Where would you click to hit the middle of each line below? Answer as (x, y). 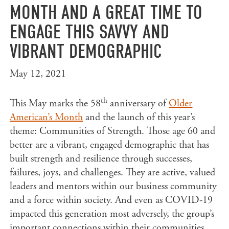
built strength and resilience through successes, (101, 159)
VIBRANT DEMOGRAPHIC (86, 52)
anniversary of (138, 104)
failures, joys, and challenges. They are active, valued (113, 173)
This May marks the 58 (55, 104)
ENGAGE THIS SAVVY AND (90, 32)
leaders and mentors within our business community (113, 186)
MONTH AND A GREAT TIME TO (106, 13)
